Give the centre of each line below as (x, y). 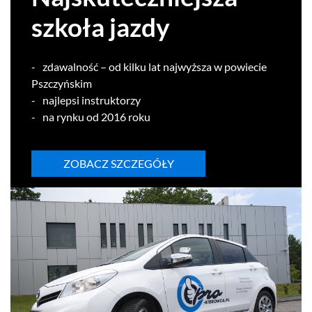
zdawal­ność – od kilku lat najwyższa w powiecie (155, 66)
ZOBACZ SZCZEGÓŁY (118, 163)
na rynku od (72, 116)
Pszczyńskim (62, 83)
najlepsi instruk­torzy (92, 100)
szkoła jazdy (101, 26)
